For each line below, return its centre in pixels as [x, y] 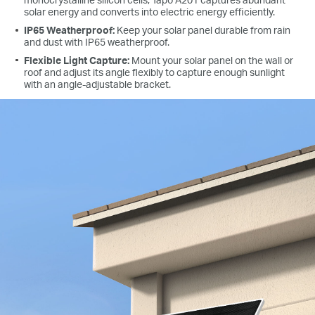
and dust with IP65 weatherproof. [97, 42]
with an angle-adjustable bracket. [98, 84]
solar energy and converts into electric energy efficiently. [150, 12]
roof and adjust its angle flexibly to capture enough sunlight [155, 72]
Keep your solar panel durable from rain [203, 30]
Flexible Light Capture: [78, 60]
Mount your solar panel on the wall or [213, 60]
